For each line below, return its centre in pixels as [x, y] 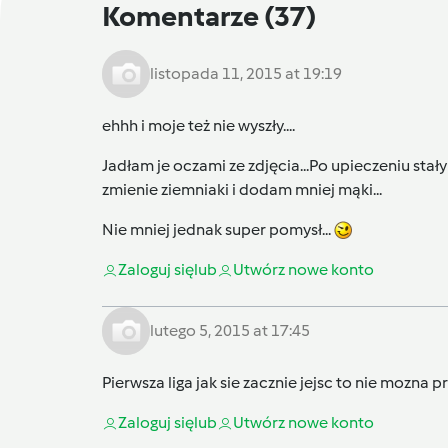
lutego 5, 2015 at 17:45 [230, 330]
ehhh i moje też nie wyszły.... [198, 125]
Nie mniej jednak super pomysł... [218, 229]
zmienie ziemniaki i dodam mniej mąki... [242, 189]
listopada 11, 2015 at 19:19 [246, 73]
